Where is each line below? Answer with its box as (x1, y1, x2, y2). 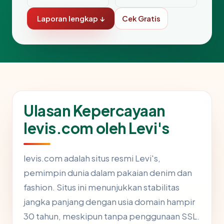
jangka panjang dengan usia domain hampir (23, 196, 195, 207)
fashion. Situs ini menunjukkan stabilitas (23, 182, 179, 193)
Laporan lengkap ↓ (37, 14, 104, 23)
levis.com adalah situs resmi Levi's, (23, 153, 160, 164)
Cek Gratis (122, 14, 160, 23)
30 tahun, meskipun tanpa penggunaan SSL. (23, 211, 199, 222)
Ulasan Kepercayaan (23, 101, 166, 120)
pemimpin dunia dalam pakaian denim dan (23, 167, 192, 178)
